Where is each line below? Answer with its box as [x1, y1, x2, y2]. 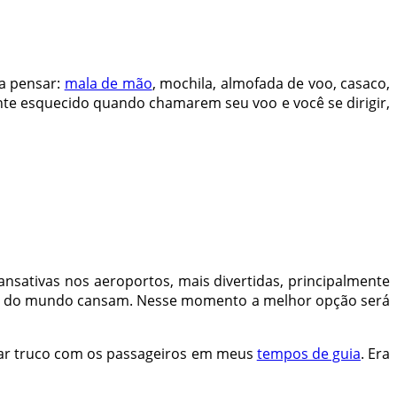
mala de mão [64, 74, 152, 94]
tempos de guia [256, 344, 361, 364]
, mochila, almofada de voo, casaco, [152, 74, 391, 94]
